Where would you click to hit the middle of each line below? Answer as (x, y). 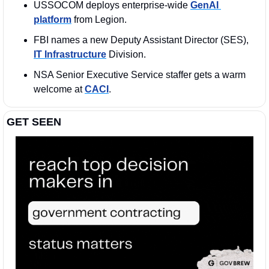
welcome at (59, 89)
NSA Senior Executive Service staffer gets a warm (140, 74)
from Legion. (99, 19)
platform (53, 19)
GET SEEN (34, 122)
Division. (126, 54)
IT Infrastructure (70, 54)
